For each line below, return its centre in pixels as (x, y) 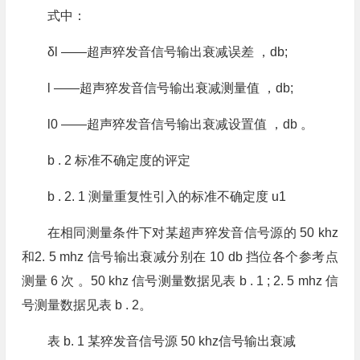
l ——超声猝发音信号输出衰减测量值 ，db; (170, 88)
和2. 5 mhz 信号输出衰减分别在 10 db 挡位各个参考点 (180, 257)
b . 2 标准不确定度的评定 (119, 160)
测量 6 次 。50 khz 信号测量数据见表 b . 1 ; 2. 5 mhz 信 (180, 281)
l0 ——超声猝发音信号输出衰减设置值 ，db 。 (180, 124)
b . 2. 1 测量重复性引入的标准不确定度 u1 (166, 196)
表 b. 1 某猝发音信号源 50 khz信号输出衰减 (171, 341)
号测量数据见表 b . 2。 (86, 305)
